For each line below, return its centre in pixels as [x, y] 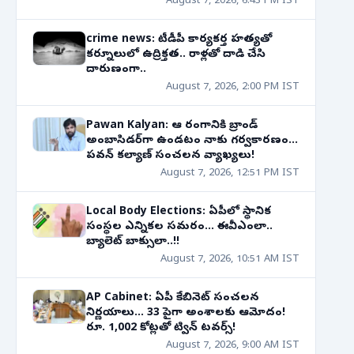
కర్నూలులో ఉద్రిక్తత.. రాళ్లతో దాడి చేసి [176, 55]
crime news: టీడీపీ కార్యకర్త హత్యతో [179, 40]
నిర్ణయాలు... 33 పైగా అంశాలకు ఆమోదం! [186, 313]
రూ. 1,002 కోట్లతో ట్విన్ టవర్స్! [161, 328]
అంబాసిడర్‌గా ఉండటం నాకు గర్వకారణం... [158, 141]
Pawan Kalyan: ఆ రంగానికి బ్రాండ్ [172, 126]
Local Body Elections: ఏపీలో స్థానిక [179, 212]
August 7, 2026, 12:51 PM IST [230, 173]
